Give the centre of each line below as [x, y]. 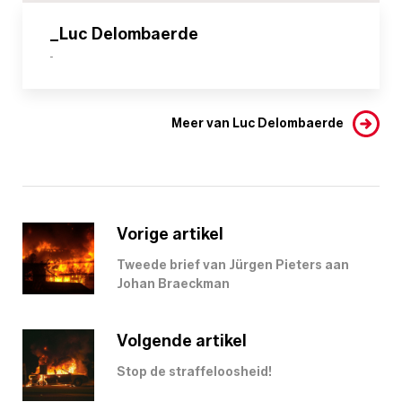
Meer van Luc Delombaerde [258, 123]
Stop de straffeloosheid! [194, 371]
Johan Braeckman [173, 284]
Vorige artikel [170, 234]
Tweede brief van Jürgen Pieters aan [233, 265]
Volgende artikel [182, 341]
